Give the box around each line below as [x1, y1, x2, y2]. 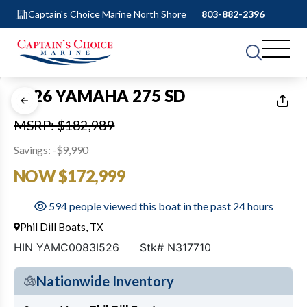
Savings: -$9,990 [14, 143, 88, 156]
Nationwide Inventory [36, 272, 174, 289]
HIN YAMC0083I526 [14, 240, 119, 254]
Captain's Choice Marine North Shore [28, 8, 186, 20]
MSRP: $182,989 [14, 116, 115, 133]
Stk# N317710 [140, 240, 211, 254]
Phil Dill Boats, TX [20, 220, 103, 233]
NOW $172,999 [14, 165, 126, 186]
